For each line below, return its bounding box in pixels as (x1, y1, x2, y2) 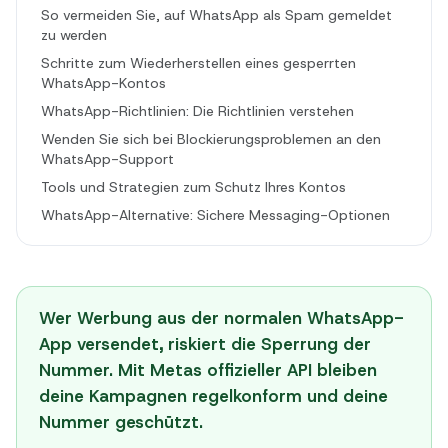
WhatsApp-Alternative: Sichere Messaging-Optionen (41, 206, 390, 224)
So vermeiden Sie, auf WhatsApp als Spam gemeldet (41, 6, 392, 24)
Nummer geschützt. (38, 411, 203, 434)
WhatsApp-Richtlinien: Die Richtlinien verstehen (41, 102, 354, 120)
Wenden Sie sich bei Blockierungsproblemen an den (41, 130, 381, 148)
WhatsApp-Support (41, 150, 174, 168)
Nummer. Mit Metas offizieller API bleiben (38, 359, 377, 382)
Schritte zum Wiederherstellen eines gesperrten (41, 54, 356, 72)
